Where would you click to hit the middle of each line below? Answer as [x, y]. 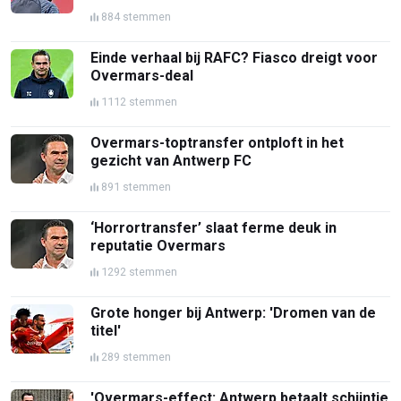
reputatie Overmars [158, 245]
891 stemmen [137, 186]
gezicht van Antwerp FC [171, 160]
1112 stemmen [140, 101]
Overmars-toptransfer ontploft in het [218, 142]
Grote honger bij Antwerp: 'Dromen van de [234, 312]
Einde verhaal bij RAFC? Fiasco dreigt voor [235, 57]
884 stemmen [137, 16]
